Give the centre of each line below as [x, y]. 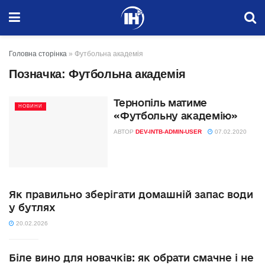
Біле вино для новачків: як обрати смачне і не [131, 257]
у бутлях [32, 207]
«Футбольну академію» [176, 116]
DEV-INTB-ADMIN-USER [169, 132]
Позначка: [39, 74]
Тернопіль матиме [161, 103]
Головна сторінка [38, 54]
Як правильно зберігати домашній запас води [131, 194]
